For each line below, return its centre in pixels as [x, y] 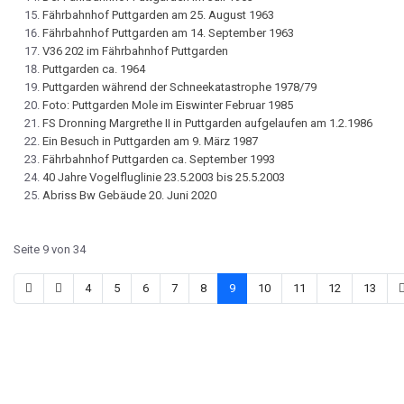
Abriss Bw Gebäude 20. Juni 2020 [129, 196]
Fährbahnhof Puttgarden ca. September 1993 [159, 160]
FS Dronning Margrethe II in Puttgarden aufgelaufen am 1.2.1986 [207, 124]
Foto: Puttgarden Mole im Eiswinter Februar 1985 [168, 106]
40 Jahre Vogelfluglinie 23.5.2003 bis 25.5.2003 [164, 178]
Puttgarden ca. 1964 [94, 69]
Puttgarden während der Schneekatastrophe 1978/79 [179, 87]
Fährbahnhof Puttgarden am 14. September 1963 [168, 33]
